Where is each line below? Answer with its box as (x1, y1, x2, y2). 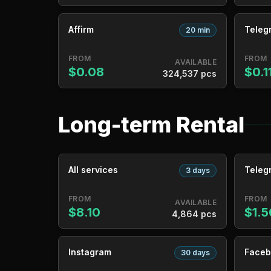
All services (68, 165, 118, 175)
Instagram (68, 247, 111, 257)
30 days (181, 248, 210, 257)
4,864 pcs (172, 209, 217, 219)
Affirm (68, 24, 94, 34)
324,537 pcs (163, 68, 217, 79)
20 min (186, 25, 210, 34)
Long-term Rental (58, 111, 244, 138)
